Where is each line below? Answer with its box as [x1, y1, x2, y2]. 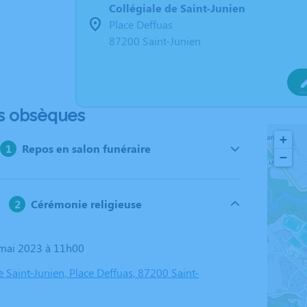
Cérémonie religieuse [31, 197, 143, 211]
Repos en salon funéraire [22, 141, 151, 156]
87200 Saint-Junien [109, 34, 201, 48]
